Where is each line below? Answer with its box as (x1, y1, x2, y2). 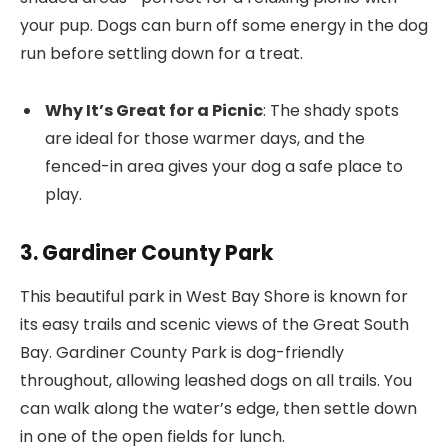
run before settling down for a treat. (20, 42, 303, 66)
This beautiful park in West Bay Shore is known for (20, 285, 408, 309)
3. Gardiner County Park (20, 237, 274, 267)
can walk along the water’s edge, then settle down (20, 397, 417, 421)
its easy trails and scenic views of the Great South (20, 313, 409, 337)
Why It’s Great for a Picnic (45, 98, 263, 122)
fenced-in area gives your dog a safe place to (45, 154, 403, 178)
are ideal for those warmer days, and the (45, 126, 365, 150)
